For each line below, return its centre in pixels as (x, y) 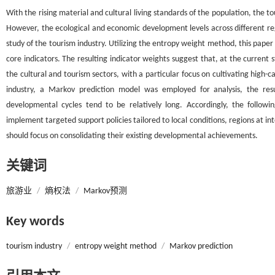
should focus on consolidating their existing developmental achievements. (132, 136)
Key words (35, 222)
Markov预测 (105, 191)
